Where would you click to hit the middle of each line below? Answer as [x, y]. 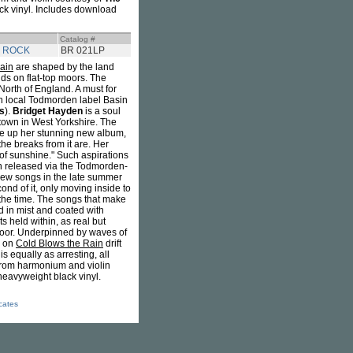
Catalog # [78, 39]
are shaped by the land [64, 67]
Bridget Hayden [48, 111]
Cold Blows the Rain [59, 243]
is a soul [102, 111]
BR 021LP [83, 50]
